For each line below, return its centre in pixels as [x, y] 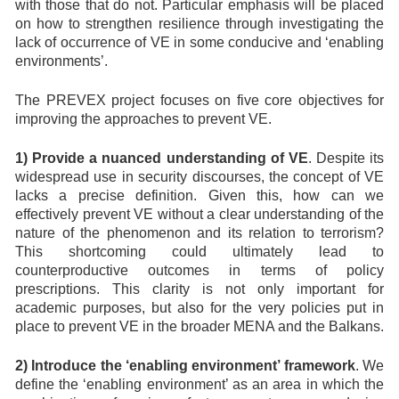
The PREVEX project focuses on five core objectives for [199, 100]
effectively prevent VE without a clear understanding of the [199, 214]
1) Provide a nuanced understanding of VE [162, 158]
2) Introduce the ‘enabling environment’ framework [185, 366]
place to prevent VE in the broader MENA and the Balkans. [199, 326]
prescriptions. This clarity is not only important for [199, 289]
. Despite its [346, 158]
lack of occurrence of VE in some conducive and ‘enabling [199, 42]
